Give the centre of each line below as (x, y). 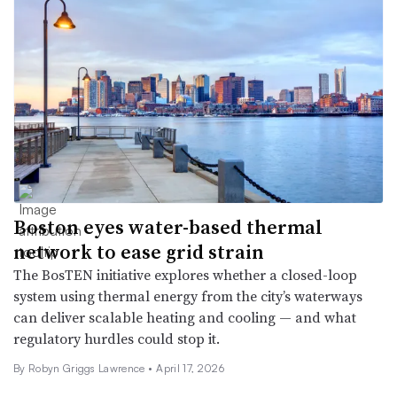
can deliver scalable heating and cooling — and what (185, 317)
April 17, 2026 (190, 368)
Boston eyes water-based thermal (168, 226)
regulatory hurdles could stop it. (117, 338)
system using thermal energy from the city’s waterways (188, 296)
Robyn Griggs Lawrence (88, 368)
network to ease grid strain (139, 251)
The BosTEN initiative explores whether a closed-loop (185, 274)
